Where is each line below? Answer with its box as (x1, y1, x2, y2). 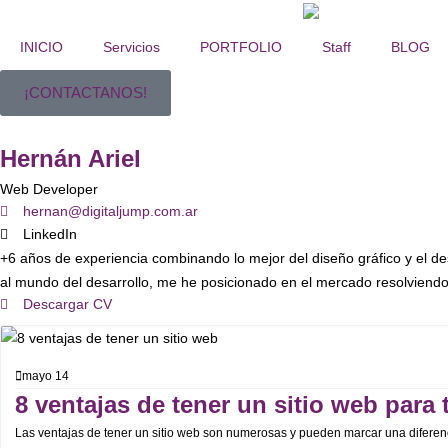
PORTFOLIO (200, 39, 282, 55)
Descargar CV (22, 296, 112, 313)
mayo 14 (22, 369, 69, 384)
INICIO (20, 39, 63, 55)
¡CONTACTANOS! (24, 84, 147, 101)
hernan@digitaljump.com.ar (22, 203, 198, 220)
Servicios (103, 39, 160, 55)
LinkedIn (22, 226, 77, 243)
